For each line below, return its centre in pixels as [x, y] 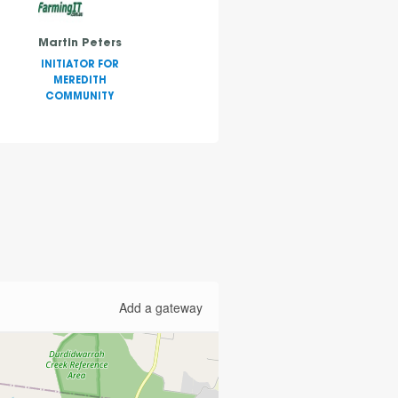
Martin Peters [80, 44]
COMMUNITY [80, 98]
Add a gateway [161, 307]
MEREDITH [80, 82]
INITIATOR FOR [80, 66]
